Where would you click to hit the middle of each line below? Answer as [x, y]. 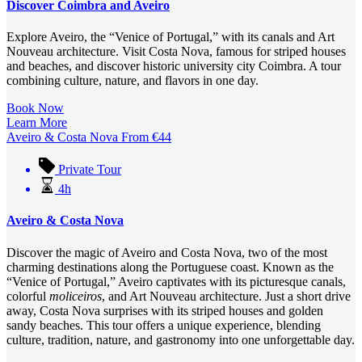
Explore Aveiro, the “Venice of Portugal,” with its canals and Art [170, 37]
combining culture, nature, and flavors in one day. [133, 81]
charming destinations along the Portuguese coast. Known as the [170, 267]
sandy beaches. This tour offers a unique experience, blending [164, 325]
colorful [28, 296]
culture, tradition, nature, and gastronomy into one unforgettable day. [181, 339]
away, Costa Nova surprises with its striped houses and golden [165, 310]
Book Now [35, 108]
